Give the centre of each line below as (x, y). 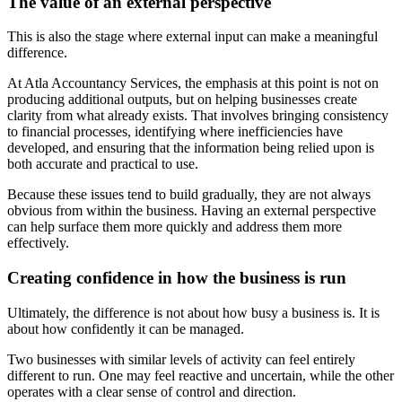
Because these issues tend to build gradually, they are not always (189, 195)
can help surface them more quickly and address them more (175, 227)
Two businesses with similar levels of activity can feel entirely (181, 359)
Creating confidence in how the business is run (177, 278)
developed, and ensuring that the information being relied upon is (191, 148)
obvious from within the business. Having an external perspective (192, 211)
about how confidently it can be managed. (126, 328)
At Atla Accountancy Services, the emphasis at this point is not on (193, 83)
